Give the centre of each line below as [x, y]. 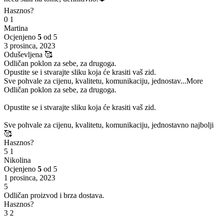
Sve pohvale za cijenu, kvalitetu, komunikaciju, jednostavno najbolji [109, 125]
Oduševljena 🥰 [28, 55]
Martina [16, 28]
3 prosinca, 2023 [30, 46]
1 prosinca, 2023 [30, 178]
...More [192, 81]
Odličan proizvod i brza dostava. [54, 196]
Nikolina [17, 160]
